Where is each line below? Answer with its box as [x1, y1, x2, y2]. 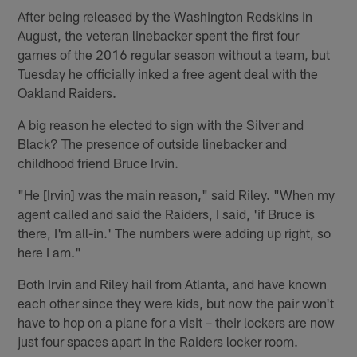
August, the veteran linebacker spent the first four [18, 26, 300, 43]
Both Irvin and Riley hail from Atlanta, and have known [18, 275, 328, 292]
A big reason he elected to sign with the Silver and [18, 116, 304, 132]
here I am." [18, 243, 82, 260]
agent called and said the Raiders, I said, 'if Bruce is [18, 205, 316, 222]
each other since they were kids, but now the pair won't [18, 294, 335, 311]
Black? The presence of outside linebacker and [18, 135, 288, 151]
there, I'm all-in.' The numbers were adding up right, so [18, 224, 331, 241]
